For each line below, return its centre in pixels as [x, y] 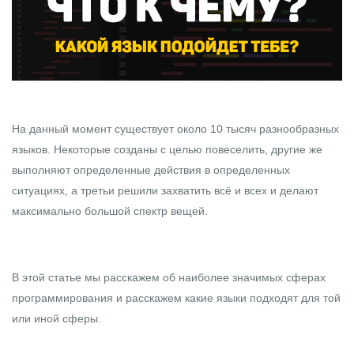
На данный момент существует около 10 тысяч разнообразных [175, 128]
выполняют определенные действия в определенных [151, 169]
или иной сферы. [56, 318]
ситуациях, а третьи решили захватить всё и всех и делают [165, 190]
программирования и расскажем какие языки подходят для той [176, 298]
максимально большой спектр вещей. [110, 211]
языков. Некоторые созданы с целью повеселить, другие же [167, 149]
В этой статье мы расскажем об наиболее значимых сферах [169, 277]
